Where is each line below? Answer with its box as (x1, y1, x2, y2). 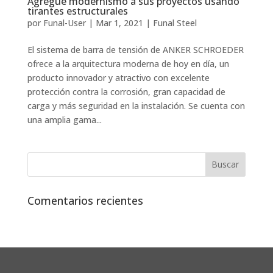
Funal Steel (152, 16, 197, 29)
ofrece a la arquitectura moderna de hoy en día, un (27, 57, 229, 69)
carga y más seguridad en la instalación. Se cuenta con (27, 99, 245, 112)
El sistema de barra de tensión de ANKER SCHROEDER (27, 43, 244, 55)
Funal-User (43, 16, 86, 29)
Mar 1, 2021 (95, 16, 143, 29)
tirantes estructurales (27, 4, 128, 18)
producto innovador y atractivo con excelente (27, 71, 210, 83)
